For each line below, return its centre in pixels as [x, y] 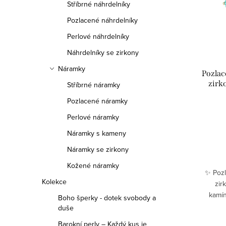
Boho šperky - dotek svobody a [107, 198]
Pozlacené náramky [97, 101]
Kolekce [54, 182]
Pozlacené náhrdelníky [102, 20]
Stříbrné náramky [94, 85]
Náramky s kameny [97, 133]
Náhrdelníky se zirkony [103, 52]
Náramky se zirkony [98, 149]
